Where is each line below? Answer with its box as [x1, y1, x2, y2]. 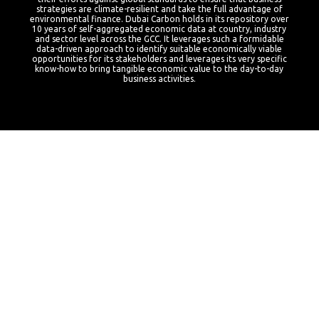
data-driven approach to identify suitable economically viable [36, 44, 283, 53]
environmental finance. [29, 14, 123, 23]
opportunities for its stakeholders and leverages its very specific [31, 54, 287, 63]
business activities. [122, 74, 196, 83]
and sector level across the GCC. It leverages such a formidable [34, 34, 284, 43]
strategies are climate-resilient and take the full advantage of [36, 4, 283, 14]
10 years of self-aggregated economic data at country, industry [32, 24, 287, 33]
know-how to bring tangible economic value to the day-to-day [35, 64, 284, 73]
